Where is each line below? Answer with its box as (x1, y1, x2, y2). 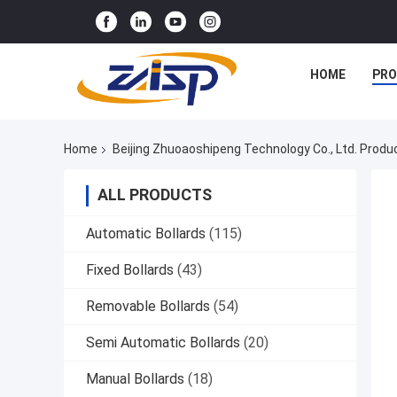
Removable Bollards (86, 298, 210, 315)
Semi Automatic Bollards (86, 334, 240, 352)
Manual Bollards (86, 370, 184, 388)
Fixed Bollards (86, 261, 174, 279)
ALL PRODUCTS (97, 185, 212, 205)
